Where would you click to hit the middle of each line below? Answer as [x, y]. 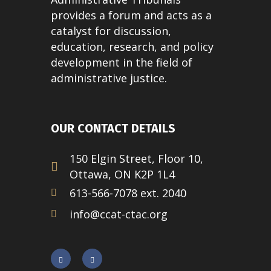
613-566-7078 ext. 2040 [128, 193]
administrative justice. [109, 78]
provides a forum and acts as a [131, 15]
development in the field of [122, 63]
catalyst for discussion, [111, 31]
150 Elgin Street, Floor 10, [136, 159]
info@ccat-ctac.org [119, 214]
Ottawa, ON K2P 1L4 [122, 175]
